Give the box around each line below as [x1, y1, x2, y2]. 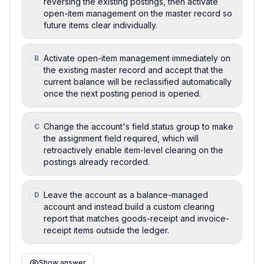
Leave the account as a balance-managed [44, 189, 208, 200]
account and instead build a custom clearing [44, 201, 214, 212]
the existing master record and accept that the [44, 64, 223, 75]
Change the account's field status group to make [44, 121, 233, 131]
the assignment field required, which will [44, 133, 199, 143]
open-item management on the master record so [44, 8, 232, 18]
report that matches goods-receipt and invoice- [44, 213, 229, 223]
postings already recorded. [44, 156, 150, 167]
